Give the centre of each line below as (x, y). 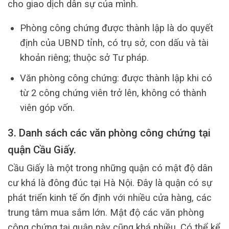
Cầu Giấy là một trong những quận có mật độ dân (110, 168)
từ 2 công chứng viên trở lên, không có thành (113, 93)
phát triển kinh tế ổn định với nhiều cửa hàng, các (110, 197)
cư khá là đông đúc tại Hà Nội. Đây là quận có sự (110, 182)
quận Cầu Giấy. (43, 150)
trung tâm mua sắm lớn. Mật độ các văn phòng (106, 212)
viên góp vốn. (47, 108)
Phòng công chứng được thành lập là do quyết (116, 28)
